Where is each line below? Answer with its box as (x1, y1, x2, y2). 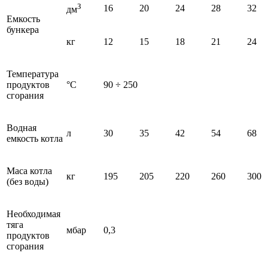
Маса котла (7, 166, 52, 176)
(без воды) (7, 176, 48, 187)
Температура (7, 69, 59, 80)
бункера (7, 25, 39, 35)
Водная (7, 123, 36, 133)
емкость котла (7, 133, 63, 144)
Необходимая (7, 209, 60, 220)
